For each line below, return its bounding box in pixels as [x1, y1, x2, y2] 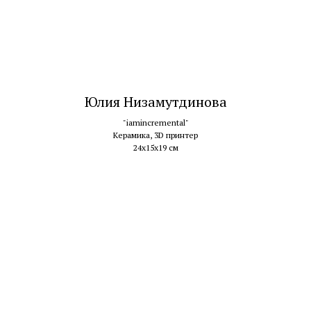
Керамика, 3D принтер [113, 129, 198, 140]
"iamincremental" [122, 117, 189, 128]
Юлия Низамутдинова [84, 92, 227, 111]
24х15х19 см [133, 142, 178, 153]
